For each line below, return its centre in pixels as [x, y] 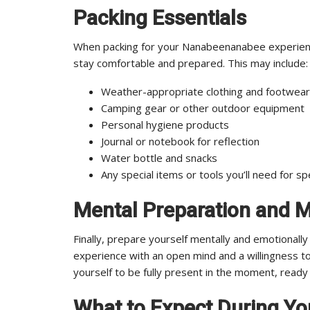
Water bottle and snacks [159, 157]
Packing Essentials [160, 17]
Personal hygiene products [165, 124]
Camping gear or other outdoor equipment [203, 108]
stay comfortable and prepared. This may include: [191, 63]
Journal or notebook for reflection [180, 141]
